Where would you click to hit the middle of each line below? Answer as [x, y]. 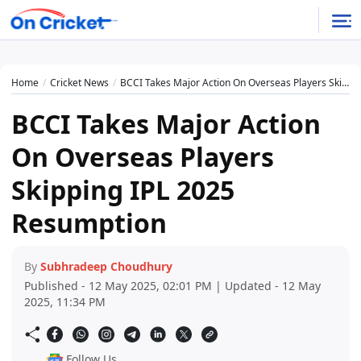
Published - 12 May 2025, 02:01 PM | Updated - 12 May [172, 286]
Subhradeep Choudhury [106, 267]
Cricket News [79, 83]
